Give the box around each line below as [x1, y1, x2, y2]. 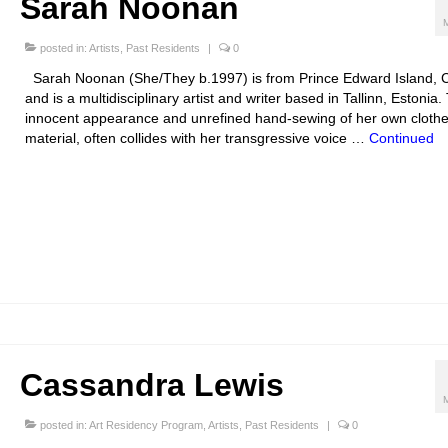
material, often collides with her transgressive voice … [24, 130, 369, 147]
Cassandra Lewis [19, 367, 284, 404]
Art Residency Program [88, 419, 203, 432]
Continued [368, 130, 434, 147]
